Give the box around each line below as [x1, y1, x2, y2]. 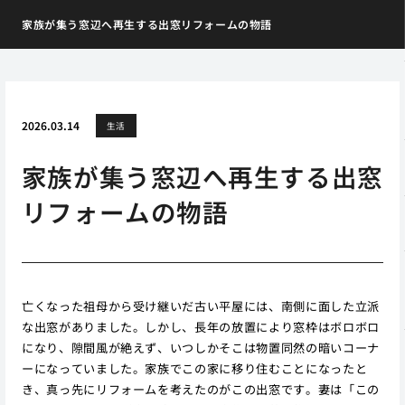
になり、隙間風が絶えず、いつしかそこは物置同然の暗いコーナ [21, 338, 380, 356]
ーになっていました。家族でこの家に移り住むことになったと [21, 359, 368, 377]
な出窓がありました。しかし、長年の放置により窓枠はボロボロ [21, 317, 380, 335]
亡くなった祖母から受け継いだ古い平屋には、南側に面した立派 [21, 297, 380, 315]
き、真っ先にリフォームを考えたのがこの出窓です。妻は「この [21, 380, 380, 398]
